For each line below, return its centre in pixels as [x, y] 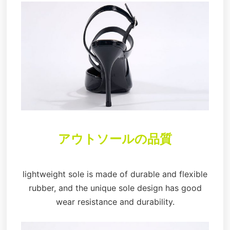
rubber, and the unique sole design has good [115, 188]
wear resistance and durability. [115, 202]
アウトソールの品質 [115, 138]
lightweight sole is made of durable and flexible [115, 174]
